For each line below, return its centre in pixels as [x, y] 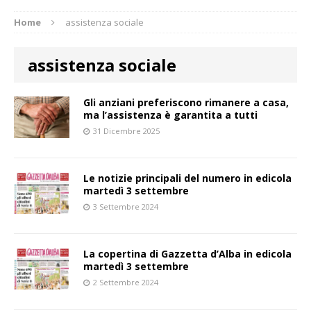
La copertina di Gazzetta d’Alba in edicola [187, 253]
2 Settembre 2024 [126, 282]
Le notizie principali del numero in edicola [187, 178]
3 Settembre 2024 [126, 206]
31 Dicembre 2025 [126, 131]
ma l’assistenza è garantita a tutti [170, 115]
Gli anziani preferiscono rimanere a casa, [186, 102]
